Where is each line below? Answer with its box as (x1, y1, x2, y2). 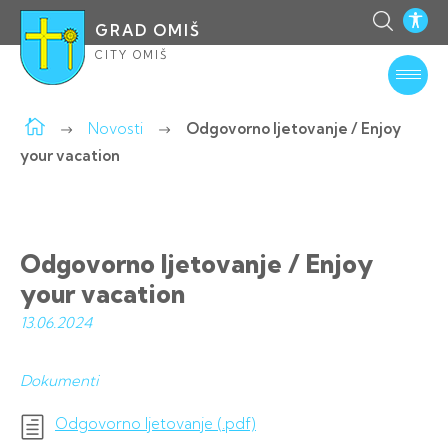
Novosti (88, 119, 143, 138)
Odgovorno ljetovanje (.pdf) (55, 414, 256, 433)
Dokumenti (20, 371, 98, 390)
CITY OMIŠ (95, 48, 168, 62)
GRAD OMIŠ (95, 21, 201, 40)
